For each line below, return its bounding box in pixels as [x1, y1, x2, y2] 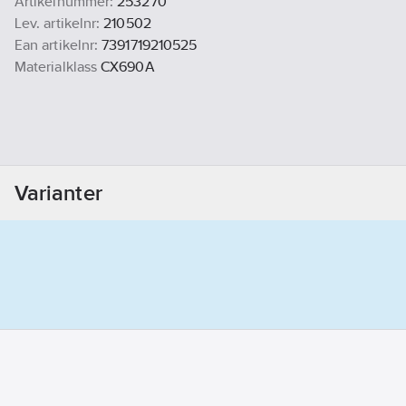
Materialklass [14, 58, 98, 76]
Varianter [14, 180, 102, 206]
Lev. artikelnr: [14, 14, 101, 33]
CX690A [101, 58, 155, 76]
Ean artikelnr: [14, 36, 99, 54]
